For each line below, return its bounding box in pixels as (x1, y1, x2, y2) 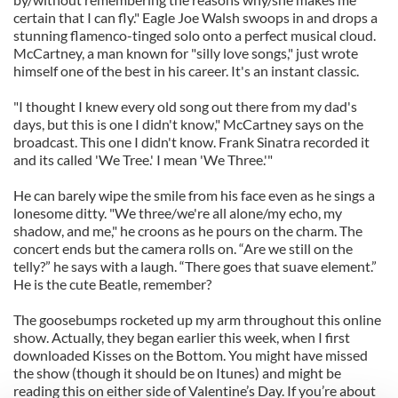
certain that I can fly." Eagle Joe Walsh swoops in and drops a (13, 9, 378, 26)
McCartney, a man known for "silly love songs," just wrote (13, 44, 358, 61)
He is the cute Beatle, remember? (13, 275, 211, 292)
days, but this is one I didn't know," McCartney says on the (13, 115, 363, 132)
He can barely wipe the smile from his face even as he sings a (13, 187, 375, 203)
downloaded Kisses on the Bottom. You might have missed (13, 346, 368, 363)
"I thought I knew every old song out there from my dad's (13, 98, 357, 115)
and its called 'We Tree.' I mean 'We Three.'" (13, 151, 273, 168)
